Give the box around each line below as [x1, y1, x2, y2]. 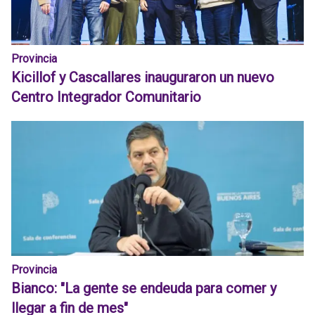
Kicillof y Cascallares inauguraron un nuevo [11, 69, 274, 86]
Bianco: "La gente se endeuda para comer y [11, 280, 276, 297]
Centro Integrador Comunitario [11, 89, 201, 105]
